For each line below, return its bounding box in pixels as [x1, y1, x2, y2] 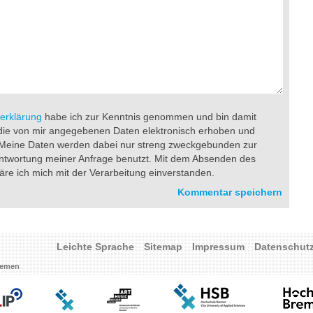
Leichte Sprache [57, 241, 134, 252]
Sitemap [144, 241, 182, 252]
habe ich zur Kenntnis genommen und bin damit [42, 111, 256, 122]
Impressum [192, 241, 245, 252]
